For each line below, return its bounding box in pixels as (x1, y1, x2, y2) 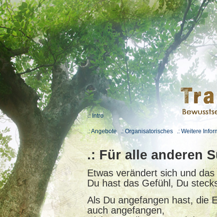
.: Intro (88, 112, 104, 119)
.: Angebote (87, 128, 117, 135)
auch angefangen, (87, 205, 165, 216)
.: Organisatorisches (121, 128, 173, 135)
